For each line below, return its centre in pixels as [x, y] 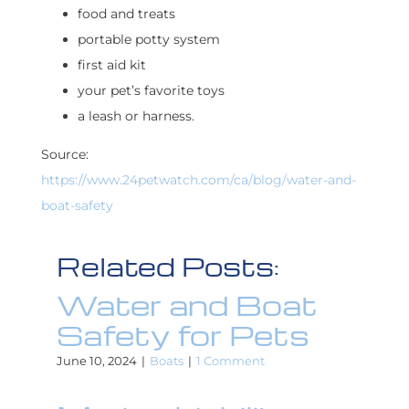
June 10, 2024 [96, 361]
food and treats [126, 14]
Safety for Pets [183, 335]
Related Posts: [168, 267]
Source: [64, 155]
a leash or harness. [136, 116]
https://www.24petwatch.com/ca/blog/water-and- [198, 180]
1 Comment [230, 361]
